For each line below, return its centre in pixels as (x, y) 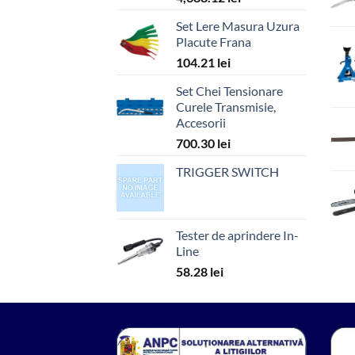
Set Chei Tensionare (229, 91)
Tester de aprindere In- (237, 235)
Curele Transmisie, (226, 107)
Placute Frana (214, 42)
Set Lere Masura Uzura (238, 26)
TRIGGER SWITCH (227, 172)
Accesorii (201, 123)
